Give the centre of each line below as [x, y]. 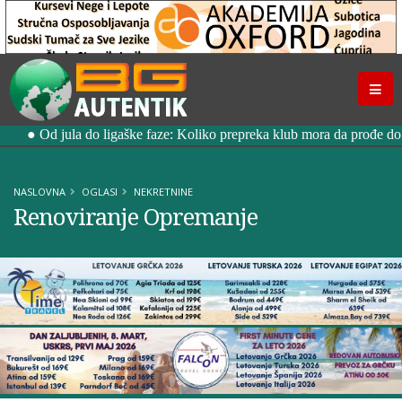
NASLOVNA [39, 192]
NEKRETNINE [163, 192]
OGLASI [100, 192]
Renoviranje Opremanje [135, 216]
